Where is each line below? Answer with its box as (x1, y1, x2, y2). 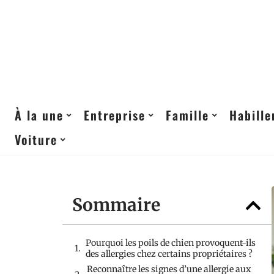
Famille (166, 106, 209, 124)
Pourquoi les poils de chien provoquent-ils (86, 237, 256, 248)
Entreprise (84, 106, 146, 124)
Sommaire (72, 194, 160, 216)
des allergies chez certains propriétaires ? (86, 248, 253, 259)
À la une (15, 106, 64, 124)
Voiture (15, 130, 57, 149)
